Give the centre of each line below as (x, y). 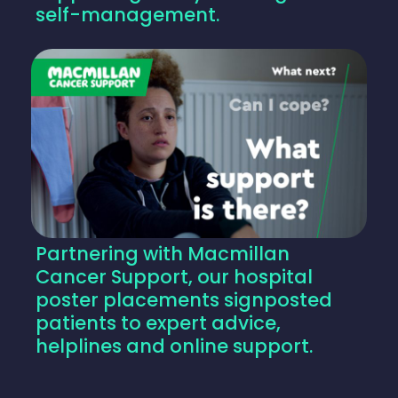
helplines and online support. (174, 346)
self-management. (127, 15)
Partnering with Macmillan (163, 254)
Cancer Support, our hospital (174, 277)
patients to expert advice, (158, 323)
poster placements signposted (184, 300)
